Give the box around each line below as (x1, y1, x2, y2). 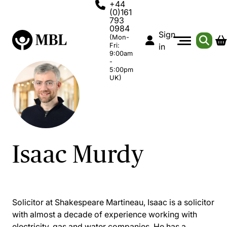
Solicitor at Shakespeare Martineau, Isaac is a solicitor (12, 197, 214, 208)
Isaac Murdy (12, 140, 144, 168)
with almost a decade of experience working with (12, 209, 197, 220)
